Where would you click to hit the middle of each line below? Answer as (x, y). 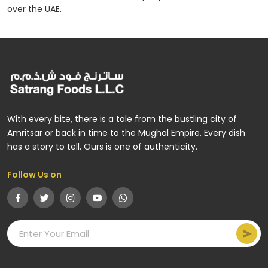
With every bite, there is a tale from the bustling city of (122, 119)
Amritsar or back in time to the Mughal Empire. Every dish (126, 133)
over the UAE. (34, 9)
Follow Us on (34, 175)
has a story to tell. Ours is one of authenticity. (102, 147)
